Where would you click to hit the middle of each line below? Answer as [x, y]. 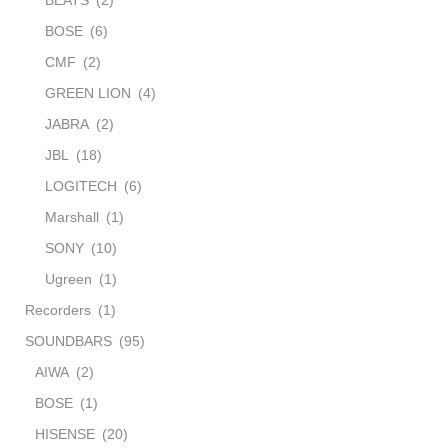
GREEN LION [88, 92]
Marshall [72, 216]
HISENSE [65, 433]
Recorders [58, 309]
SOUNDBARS [68, 340]
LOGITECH [81, 185]
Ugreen [68, 278]
